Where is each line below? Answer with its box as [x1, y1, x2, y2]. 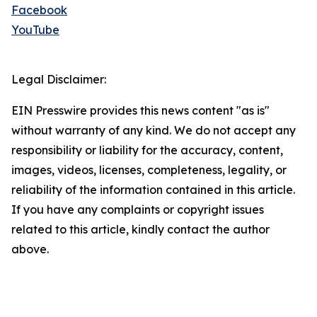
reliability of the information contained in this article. [11, 183, 295, 197]
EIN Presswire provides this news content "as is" [11, 103, 270, 118]
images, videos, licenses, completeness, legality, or [11, 163, 287, 178]
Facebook [11, 3, 67, 18]
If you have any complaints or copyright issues [11, 202, 264, 217]
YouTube [11, 23, 59, 38]
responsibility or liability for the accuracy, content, [11, 143, 283, 158]
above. [11, 242, 49, 257]
